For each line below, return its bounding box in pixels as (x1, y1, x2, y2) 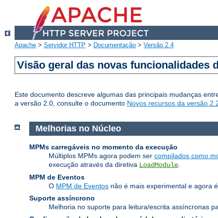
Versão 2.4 (144, 41, 174, 49)
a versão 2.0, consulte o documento (15, 99, 127, 108)
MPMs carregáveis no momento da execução (29, 143, 178, 151)
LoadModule (139, 161, 178, 169)
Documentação (93, 41, 136, 49)
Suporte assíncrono (29, 194, 95, 202)
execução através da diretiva (49, 160, 139, 168)
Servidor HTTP (44, 41, 86, 49)
